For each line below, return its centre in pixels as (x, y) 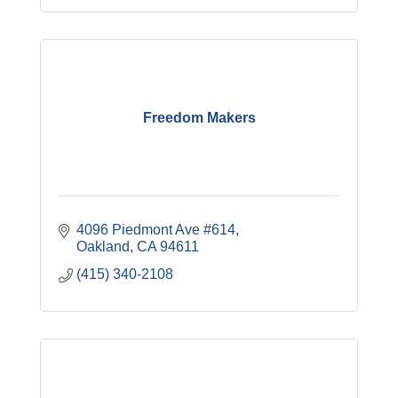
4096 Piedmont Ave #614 (156, 230)
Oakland (103, 247)
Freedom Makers (199, 117)
